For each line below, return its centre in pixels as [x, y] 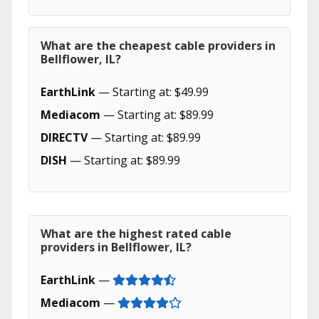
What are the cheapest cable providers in [158, 46]
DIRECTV [64, 137]
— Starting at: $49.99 [152, 92]
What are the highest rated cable [136, 234]
